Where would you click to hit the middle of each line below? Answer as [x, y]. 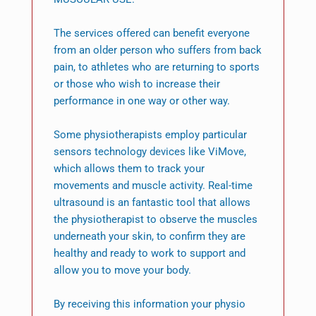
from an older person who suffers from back [157, 50]
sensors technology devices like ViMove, [150, 152]
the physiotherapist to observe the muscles [155, 220]
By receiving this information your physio [149, 304]
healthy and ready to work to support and [149, 254]
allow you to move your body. [122, 271]
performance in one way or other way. [141, 101]
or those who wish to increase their [136, 84]
